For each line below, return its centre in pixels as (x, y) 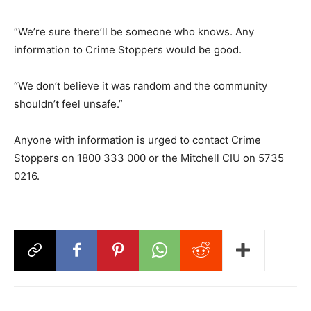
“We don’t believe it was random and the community (141, 85)
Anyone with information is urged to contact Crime (137, 140)
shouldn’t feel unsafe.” (68, 103)
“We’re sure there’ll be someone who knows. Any (134, 31)
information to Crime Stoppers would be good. (128, 49)
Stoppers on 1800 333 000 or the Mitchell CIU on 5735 (149, 158)
